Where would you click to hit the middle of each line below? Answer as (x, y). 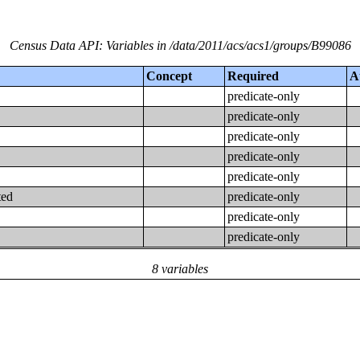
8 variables (180, 269)
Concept (170, 76)
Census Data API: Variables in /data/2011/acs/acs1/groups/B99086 (180, 45)
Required (254, 76)
